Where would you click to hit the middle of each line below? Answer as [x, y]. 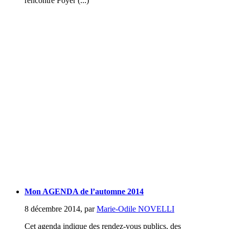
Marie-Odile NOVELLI [135, 209]
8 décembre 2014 [52, 209]
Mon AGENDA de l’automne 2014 [84, 191]
